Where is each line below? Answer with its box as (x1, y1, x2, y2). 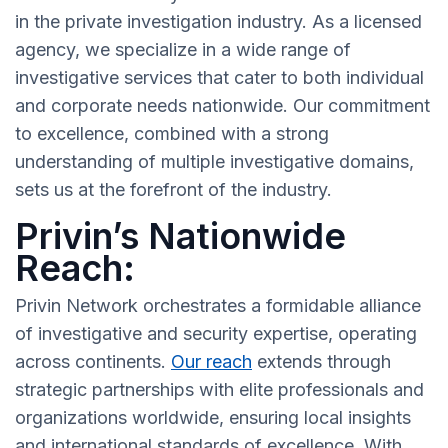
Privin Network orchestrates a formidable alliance (15, 295, 421, 317)
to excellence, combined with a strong (15, 123, 329, 145)
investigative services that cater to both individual (15, 67, 424, 89)
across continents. (15, 351, 171, 373)
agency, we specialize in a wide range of (15, 39, 351, 61)
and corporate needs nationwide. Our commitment (15, 95, 430, 117)
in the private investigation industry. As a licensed (15, 11, 422, 33)
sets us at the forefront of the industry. (15, 179, 332, 201)
